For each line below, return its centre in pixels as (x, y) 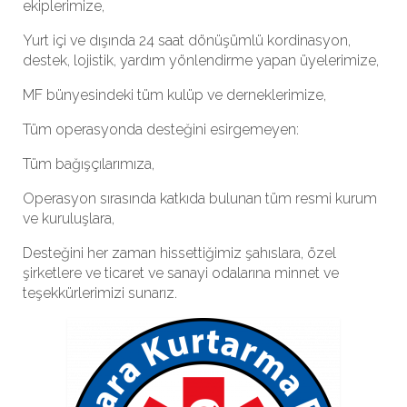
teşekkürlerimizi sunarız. (100, 293)
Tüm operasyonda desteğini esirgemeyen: (161, 129)
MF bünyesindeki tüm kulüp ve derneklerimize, (174, 95)
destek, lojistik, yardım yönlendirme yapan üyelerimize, (201, 60)
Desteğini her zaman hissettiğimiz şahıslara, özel (179, 253)
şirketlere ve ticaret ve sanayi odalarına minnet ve (181, 273)
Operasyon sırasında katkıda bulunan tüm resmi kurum (200, 199)
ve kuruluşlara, (69, 218)
